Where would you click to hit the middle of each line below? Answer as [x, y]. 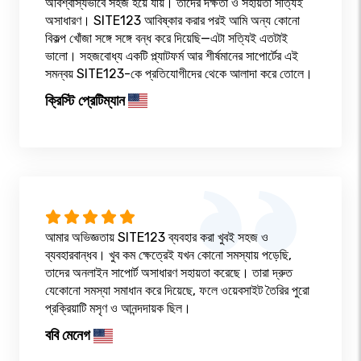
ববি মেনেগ [68, 336]
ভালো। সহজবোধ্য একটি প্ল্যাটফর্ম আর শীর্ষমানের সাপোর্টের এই [172, 56]
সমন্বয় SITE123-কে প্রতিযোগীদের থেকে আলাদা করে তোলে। [179, 73]
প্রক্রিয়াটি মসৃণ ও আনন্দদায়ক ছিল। [118, 309]
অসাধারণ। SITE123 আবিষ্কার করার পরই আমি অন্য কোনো [172, 20]
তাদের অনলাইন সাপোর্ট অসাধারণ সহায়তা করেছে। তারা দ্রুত [169, 273]
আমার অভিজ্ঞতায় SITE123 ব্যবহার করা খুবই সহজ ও [157, 238]
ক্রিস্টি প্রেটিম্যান [85, 100]
